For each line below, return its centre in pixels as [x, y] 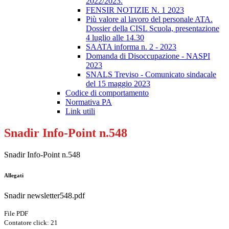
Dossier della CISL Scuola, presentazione [153, 29]
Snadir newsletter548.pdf [44, 196]
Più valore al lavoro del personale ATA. [149, 19]
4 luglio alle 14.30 [115, 38]
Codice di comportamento [107, 93]
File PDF [16, 214]
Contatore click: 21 [31, 223]
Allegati [14, 176]
